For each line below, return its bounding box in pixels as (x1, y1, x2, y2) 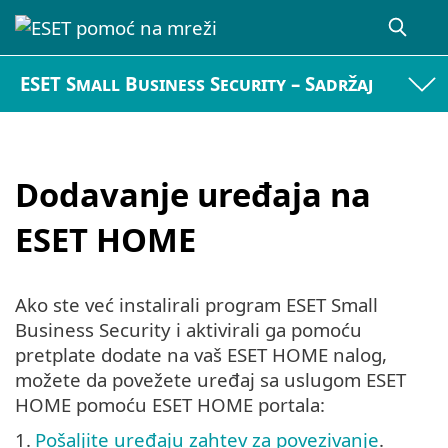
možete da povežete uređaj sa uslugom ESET (15, 367, 406, 393)
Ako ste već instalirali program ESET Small (15, 292, 378, 318)
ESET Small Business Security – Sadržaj (20, 71, 374, 97)
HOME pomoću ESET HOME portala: (15, 392, 325, 418)
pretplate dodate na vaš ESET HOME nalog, (15, 342, 387, 368)
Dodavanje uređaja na (15, 171, 371, 217)
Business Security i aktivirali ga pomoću (15, 317, 362, 343)
